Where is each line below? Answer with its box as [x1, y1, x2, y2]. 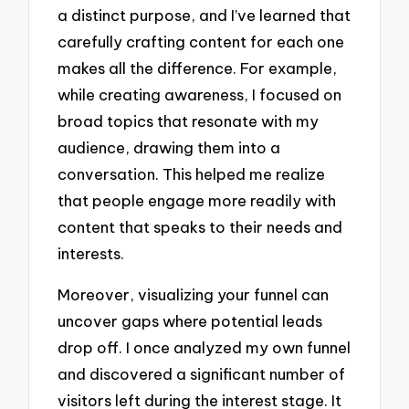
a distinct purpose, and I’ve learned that [58, 5, 351, 26]
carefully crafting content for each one [58, 32, 345, 52]
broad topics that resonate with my [58, 111, 320, 131]
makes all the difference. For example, [58, 58, 338, 79]
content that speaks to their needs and [58, 217, 343, 237]
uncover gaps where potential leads [58, 310, 323, 330]
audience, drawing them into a [58, 138, 281, 158]
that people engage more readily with [58, 191, 337, 211]
